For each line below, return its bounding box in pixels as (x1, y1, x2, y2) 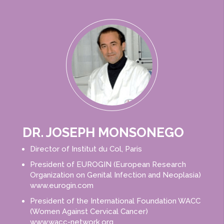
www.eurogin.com (29, 181, 93, 190)
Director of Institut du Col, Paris (29, 144, 142, 154)
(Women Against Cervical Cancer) (29, 207, 148, 216)
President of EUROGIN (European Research (29, 160, 186, 169)
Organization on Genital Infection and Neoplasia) (29, 170, 201, 180)
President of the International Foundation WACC (29, 196, 200, 206)
